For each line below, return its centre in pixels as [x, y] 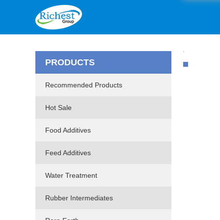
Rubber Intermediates [79, 198]
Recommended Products [84, 85]
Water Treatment [71, 175]
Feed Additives [68, 153]
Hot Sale [58, 108]
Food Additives [68, 130]
